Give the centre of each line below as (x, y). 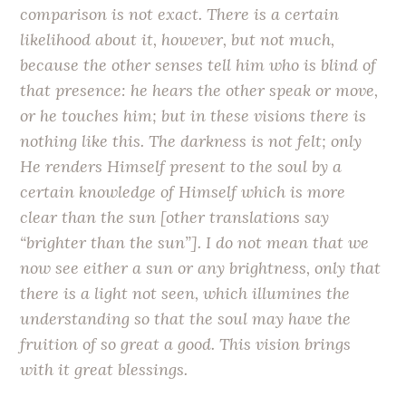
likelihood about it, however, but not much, (178, 40)
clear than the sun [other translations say (175, 217)
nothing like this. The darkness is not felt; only (191, 141)
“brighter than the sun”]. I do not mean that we (195, 243)
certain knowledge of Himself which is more (183, 192)
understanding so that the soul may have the (186, 319)
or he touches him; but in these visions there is (193, 116)
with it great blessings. (104, 370)
